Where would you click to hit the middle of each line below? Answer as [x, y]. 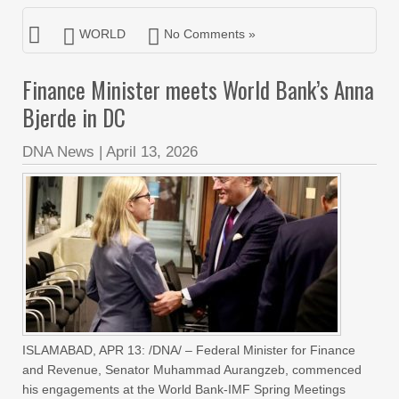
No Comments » [210, 34]
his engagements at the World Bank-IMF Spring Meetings [184, 389]
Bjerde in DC [74, 117]
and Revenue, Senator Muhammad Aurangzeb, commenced [192, 370]
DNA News [58, 152]
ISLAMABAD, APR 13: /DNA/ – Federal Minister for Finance [189, 350]
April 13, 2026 [152, 152]
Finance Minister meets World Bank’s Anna [198, 90]
